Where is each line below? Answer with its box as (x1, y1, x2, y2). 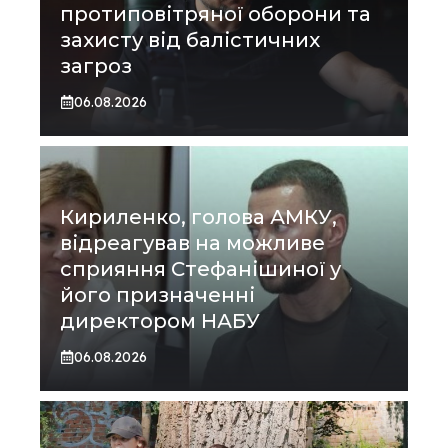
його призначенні (60, 282, 255, 307)
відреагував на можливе (60, 230, 325, 255)
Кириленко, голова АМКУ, (60, 204, 337, 229)
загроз (60, 53, 132, 78)
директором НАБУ (60, 308, 260, 333)
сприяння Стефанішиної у (60, 256, 341, 281)
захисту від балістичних (60, 27, 320, 52)
